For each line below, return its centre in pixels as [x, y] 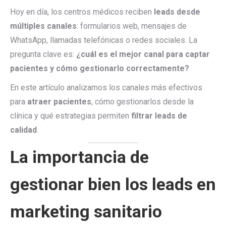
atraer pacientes [59, 102]
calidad [23, 130]
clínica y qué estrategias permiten [71, 116]
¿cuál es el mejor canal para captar [143, 54]
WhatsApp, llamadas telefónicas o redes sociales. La [104, 40]
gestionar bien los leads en [113, 184]
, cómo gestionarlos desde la [143, 102]
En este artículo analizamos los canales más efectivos [106, 88]
